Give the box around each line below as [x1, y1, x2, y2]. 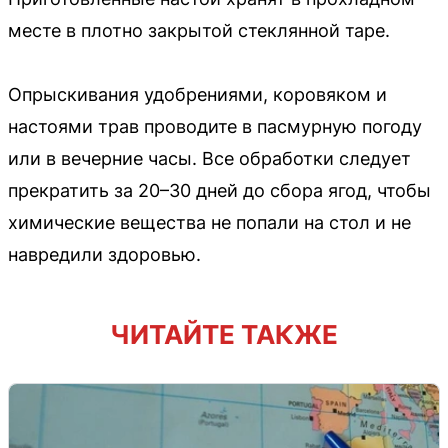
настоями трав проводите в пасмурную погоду [8, 115, 422, 137]
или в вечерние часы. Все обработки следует [8, 147, 411, 169]
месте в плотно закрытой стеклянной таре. [8, 19, 390, 41]
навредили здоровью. [8, 243, 201, 265]
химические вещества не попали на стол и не [8, 211, 411, 233]
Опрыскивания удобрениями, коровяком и [8, 83, 387, 105]
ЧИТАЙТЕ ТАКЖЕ [110, 318, 338, 350]
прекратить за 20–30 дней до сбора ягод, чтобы [8, 179, 431, 201]
